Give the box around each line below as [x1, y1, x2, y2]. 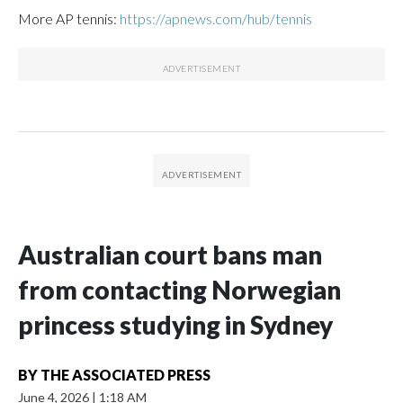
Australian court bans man [18, 239, 322, 270]
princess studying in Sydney [18, 309, 333, 340]
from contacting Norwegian [18, 274, 341, 305]
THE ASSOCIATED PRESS [40, 366, 210, 383]
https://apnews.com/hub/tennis [120, 10, 312, 27]
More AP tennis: [18, 10, 120, 27]
